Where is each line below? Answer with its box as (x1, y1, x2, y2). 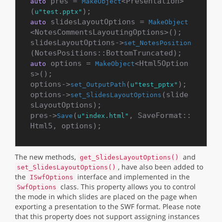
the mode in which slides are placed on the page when (15, 192, 197, 201)
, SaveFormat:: (129, 111, 191, 120)
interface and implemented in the (75, 172, 190, 181)
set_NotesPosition (124, 39, 191, 47)
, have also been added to (118, 162, 203, 171)
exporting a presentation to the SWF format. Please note (15, 202, 201, 211)
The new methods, (15, 152, 78, 162)
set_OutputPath (70, 81, 126, 88)
